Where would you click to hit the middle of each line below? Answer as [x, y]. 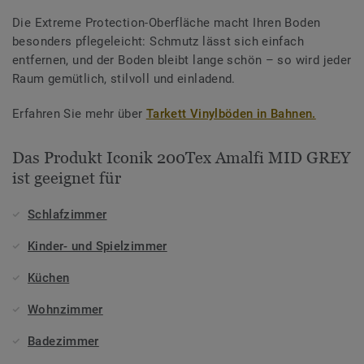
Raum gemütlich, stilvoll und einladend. [124, 78]
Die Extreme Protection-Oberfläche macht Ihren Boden [167, 22]
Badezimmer [63, 341]
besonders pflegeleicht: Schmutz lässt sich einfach [158, 41]
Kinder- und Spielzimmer [97, 246]
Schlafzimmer [67, 214]
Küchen [49, 277]
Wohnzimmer [65, 309]
